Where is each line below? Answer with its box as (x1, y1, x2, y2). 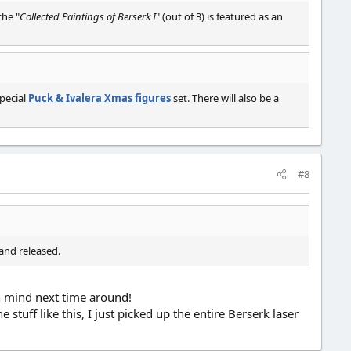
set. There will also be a (171, 90, 279, 105)
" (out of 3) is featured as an (156, 9, 283, 24)
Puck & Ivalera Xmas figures (28, 90, 171, 105)
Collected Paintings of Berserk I (20, 9, 156, 24)
